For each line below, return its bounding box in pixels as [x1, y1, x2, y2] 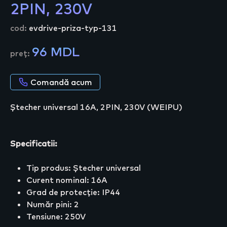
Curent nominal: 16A [26, 175, 107, 185]
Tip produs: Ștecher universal [26, 163, 141, 173]
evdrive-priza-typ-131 [29, 23, 117, 33]
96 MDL [32, 44, 80, 60]
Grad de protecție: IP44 [26, 187, 120, 198]
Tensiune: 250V [26, 211, 86, 222]
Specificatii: [10, 138, 57, 149]
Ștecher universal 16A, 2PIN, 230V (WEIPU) [10, 102, 182, 112]
